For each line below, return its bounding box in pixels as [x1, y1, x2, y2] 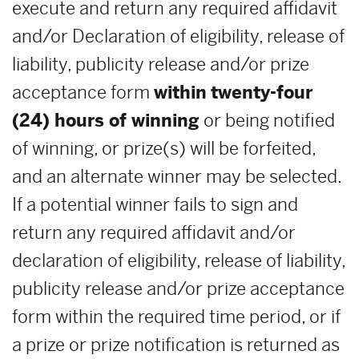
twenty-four [211, 82, 313, 103]
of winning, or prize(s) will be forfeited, [12, 138, 316, 159]
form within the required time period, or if [12, 306, 341, 328]
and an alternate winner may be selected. [12, 166, 341, 188]
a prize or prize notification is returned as [12, 334, 340, 356]
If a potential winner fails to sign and [12, 194, 298, 216]
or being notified [200, 110, 335, 131]
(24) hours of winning [12, 110, 200, 131]
